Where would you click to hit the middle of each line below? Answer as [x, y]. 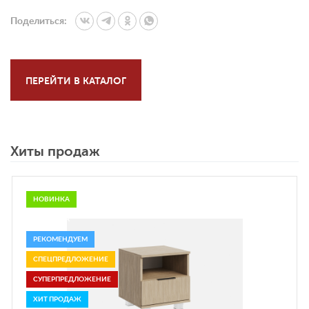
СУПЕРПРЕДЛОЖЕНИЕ [72, 279]
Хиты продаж [55, 151]
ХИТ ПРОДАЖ [57, 299]
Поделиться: [39, 21]
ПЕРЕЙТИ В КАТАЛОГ [76, 81]
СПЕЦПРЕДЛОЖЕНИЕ [71, 259]
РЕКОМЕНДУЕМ [60, 239]
